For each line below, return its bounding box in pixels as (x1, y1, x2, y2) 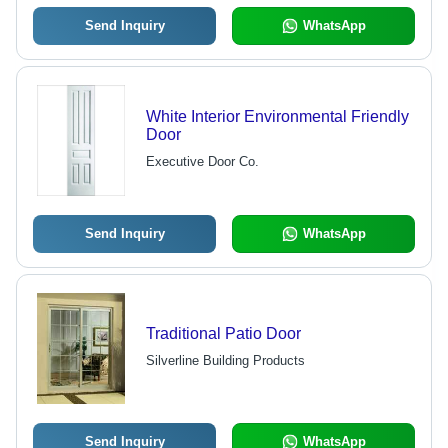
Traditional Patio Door (145, 325, 301, 343)
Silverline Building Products (145, 353, 305, 369)
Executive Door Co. (145, 154, 259, 170)
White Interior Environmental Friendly (145, 108, 409, 126)
